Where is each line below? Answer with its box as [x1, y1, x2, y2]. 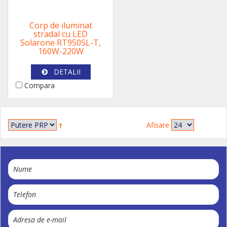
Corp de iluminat [29, 20, 92, 31]
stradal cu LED [33, 28, 88, 40]
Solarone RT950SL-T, [20, 37, 101, 48]
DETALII [53, 67, 81, 77]
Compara [22, 81, 55, 90]
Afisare [146, 120, 169, 130]
